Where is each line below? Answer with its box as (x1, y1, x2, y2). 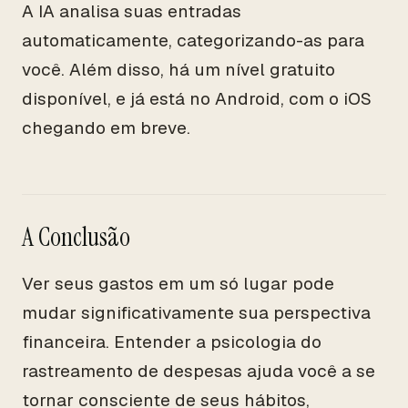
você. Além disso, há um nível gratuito (22, 58, 335, 81)
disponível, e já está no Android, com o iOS (22, 87, 372, 110)
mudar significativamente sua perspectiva (22, 301, 371, 324)
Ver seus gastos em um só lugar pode (22, 272, 334, 295)
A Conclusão (22, 220, 130, 254)
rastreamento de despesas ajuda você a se (22, 360, 375, 382)
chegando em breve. (22, 117, 190, 139)
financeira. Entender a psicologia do (22, 331, 321, 353)
